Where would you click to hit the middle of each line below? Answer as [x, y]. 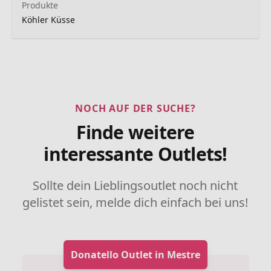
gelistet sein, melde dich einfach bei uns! [135, 202]
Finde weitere [135, 132]
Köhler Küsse [48, 19]
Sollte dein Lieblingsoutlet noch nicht [135, 185]
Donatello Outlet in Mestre [135, 254]
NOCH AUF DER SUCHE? [135, 108]
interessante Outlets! [135, 154]
